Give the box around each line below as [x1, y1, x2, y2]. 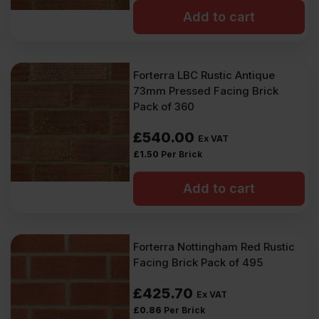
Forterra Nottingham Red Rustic [133, 240, 296, 253]
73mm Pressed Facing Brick [133, 84, 279, 98]
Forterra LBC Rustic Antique [133, 68, 276, 82]
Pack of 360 [133, 100, 195, 113]
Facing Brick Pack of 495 [133, 256, 263, 269]
